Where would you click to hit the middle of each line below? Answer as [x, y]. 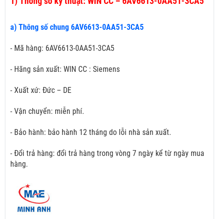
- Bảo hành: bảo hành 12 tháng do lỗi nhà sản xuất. [91, 132]
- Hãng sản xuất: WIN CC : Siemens [65, 69]
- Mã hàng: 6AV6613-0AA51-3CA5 [62, 48]
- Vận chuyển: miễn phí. [47, 111]
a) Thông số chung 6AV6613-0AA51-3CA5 [77, 27]
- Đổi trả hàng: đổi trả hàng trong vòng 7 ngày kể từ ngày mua [107, 153]
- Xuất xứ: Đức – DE [41, 90]
